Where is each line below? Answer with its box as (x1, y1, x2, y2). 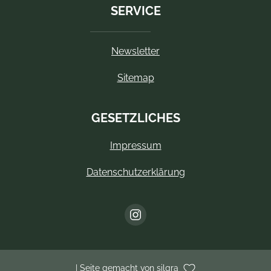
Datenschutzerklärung (86, 166, 185, 178)
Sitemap (117, 72, 154, 84)
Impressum (109, 140, 162, 152)
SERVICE (110, 4, 161, 19)
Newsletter (111, 45, 160, 57)
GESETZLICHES (91, 111, 180, 126)
